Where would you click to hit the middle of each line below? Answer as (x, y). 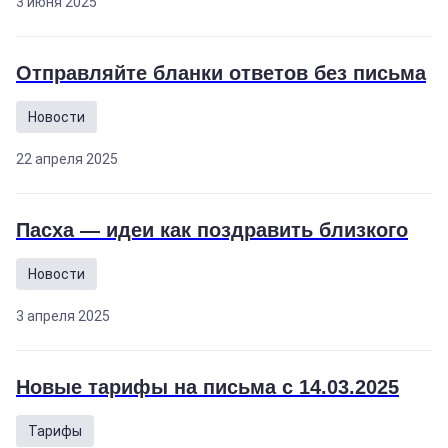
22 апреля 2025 (67, 159)
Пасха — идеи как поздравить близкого (212, 230)
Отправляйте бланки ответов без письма (221, 73)
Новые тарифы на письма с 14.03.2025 (207, 387)
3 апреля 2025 (63, 316)
